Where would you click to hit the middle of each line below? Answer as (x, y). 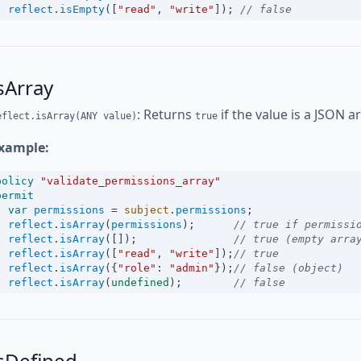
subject (147, 210)
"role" (137, 268)
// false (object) (288, 268)
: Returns (166, 114)
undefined (140, 282)
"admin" (192, 268)
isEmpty (82, 9)
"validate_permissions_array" (131, 181)
